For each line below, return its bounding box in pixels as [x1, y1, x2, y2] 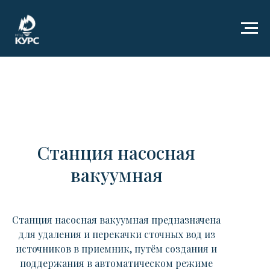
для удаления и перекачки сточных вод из [17, 228, 215, 240]
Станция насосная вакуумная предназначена [12, 213, 221, 226]
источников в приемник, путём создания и [16, 242, 217, 255]
